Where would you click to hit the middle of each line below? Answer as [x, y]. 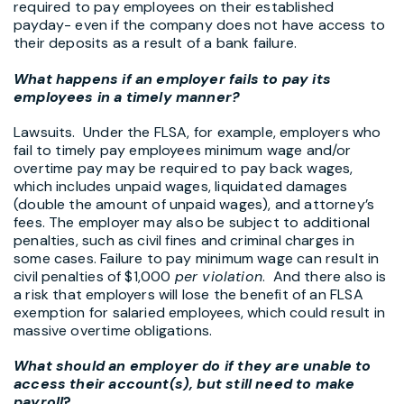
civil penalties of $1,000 [94, 276]
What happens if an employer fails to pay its [172, 78]
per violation [219, 276]
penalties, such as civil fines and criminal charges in [184, 240]
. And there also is [325, 276]
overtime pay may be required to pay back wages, [184, 168]
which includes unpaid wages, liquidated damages [181, 186]
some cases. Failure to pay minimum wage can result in [197, 258]
